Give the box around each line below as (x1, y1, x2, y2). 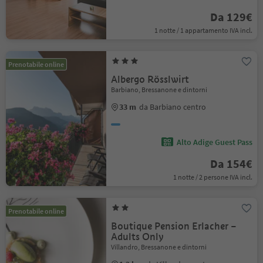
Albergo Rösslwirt (111, 73, 190, 86)
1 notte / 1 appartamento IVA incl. (154, 26, 252, 35)
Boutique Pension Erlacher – (111, 220, 237, 232)
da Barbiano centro (139, 102, 207, 112)
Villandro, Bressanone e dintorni (111, 242, 207, 251)
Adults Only (111, 231, 164, 243)
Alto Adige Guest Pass (176, 137, 252, 147)
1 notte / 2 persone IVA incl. (173, 173, 252, 181)
